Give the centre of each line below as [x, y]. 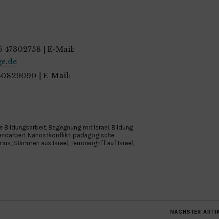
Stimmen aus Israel [41, 143]
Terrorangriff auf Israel [102, 143]
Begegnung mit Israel [79, 127]
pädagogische [94, 135]
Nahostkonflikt [49, 135]
